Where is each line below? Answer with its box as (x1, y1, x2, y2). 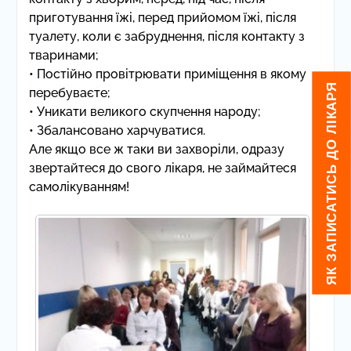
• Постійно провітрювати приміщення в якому (28, 66, 306, 81)
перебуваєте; (28, 85, 110, 100)
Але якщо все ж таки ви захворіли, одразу (28, 141, 284, 157)
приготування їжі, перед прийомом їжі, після (28, 9, 296, 25)
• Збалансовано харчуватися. (28, 122, 205, 138)
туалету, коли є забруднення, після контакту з (28, 28, 305, 44)
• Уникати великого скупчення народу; (28, 103, 261, 119)
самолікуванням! (28, 179, 129, 194)
